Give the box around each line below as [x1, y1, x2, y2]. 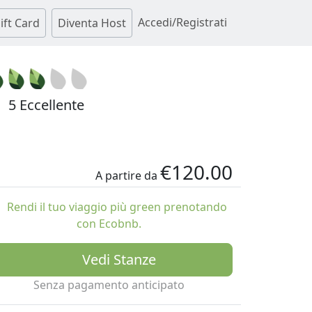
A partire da [95, 168, 157, 183]
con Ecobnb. [76, 216, 141, 231]
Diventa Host [58, 15, 126, 31]
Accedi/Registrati [138, 15, 227, 30]
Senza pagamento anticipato [33, 277, 185, 292]
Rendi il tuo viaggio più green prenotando [4, 199, 227, 214]
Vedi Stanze [82, 250, 156, 269]
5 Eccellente [5, 95, 84, 114]
